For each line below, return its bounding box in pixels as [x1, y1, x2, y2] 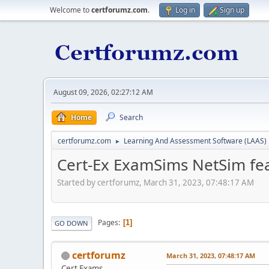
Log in [175, 5, 195, 15]
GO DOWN [55, 218, 88, 228]
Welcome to [50, 5, 91, 15]
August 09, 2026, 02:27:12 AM [53, 87, 153, 97]
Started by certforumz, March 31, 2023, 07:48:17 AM [57, 177, 254, 188]
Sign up [220, 5, 244, 15]
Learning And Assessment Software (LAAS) [124, 136, 267, 146]
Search [119, 112, 143, 122]
